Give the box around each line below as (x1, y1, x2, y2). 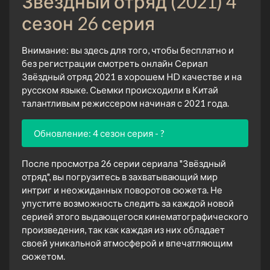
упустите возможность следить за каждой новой (22, 197, 234, 209)
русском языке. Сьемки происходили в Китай (22, 84, 218, 95)
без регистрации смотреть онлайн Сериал (22, 57, 208, 69)
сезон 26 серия (22, 11, 155, 34)
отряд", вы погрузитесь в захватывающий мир (22, 171, 218, 182)
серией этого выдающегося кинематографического (22, 210, 248, 222)
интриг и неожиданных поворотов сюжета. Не (22, 184, 222, 195)
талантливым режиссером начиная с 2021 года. (22, 97, 229, 108)
